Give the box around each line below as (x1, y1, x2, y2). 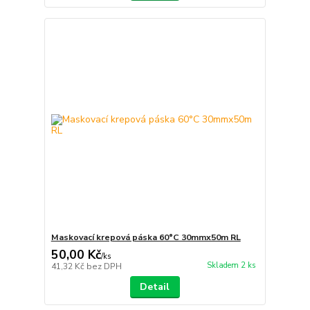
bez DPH (86, 261, 122, 273)
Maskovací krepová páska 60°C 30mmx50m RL (51, 232, 241, 244)
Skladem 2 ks (206, 259, 256, 271)
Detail (140, 280, 170, 294)
